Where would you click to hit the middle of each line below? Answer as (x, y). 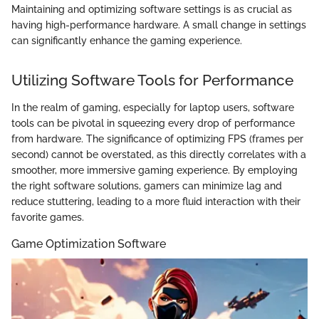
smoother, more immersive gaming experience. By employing (155, 170)
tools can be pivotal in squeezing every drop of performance (153, 123)
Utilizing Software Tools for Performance (152, 80)
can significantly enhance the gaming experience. (127, 41)
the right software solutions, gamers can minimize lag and (147, 185)
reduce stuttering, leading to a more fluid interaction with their (156, 201)
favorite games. (48, 217)
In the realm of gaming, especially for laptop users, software (153, 107)
